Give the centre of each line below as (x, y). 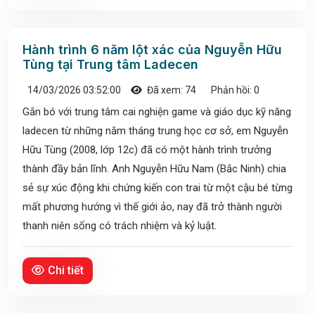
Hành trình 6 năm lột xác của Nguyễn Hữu (152, 50)
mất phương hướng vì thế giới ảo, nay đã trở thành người (152, 207)
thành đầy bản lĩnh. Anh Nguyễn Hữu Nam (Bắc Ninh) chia (154, 169)
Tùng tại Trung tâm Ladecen (110, 65)
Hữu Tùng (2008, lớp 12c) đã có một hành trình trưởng (147, 150)
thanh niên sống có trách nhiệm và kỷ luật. (120, 226)
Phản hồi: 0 (234, 90)
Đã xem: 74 (171, 90)
